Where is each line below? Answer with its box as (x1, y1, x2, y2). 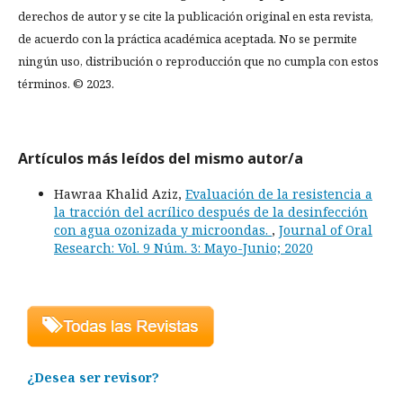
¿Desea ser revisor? (27, 369, 159, 386)
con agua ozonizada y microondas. (54, 221, 272, 238)
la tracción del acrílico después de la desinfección (54, 203, 368, 220)
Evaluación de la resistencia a (185, 185, 372, 202)
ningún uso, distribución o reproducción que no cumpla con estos (18, 53, 379, 69)
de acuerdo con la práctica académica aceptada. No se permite (18, 31, 357, 47)
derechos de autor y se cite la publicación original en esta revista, (18, 8, 373, 24)
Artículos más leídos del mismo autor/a (18, 148, 303, 168)
